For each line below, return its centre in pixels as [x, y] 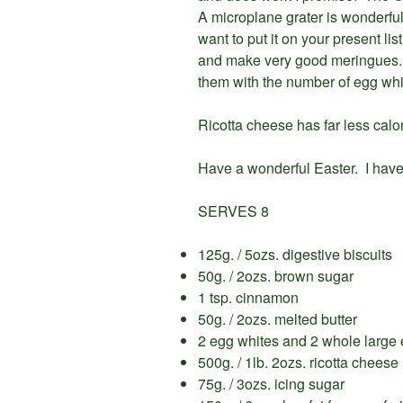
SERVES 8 [233, 211]
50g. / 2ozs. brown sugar [276, 276]
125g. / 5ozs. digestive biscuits [295, 255]
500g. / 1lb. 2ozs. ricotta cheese [298, 363]
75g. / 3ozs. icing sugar [271, 384]
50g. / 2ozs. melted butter [278, 319]
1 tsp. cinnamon [248, 298]
